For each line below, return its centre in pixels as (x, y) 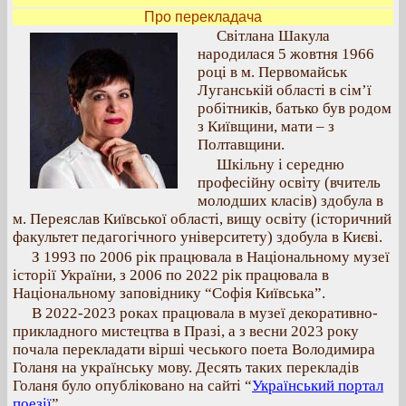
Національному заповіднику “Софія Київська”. (169, 293)
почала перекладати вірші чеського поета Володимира (194, 349)
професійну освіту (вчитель (289, 183)
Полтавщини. (241, 145)
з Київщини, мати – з (266, 126)
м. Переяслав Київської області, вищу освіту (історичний (202, 219)
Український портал (318, 386)
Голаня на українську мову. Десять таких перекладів (186, 367)
